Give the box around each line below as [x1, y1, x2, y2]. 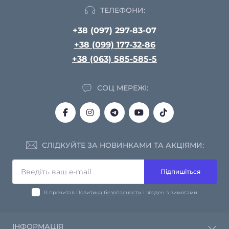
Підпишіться [161, 168, 200, 176]
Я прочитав [44, 189, 76, 196]
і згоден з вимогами [142, 189, 197, 196]
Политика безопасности [76, 189, 142, 196]
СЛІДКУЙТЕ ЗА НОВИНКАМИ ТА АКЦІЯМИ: [41, 140, 204, 150]
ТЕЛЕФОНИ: [100, 5, 145, 15]
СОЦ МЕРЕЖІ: [97, 83, 148, 93]
